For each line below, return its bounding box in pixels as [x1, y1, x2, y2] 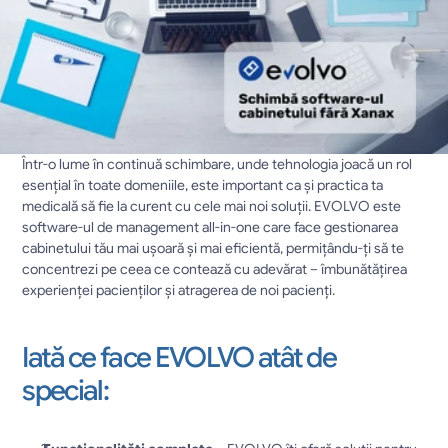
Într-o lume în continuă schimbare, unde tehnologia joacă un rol [22, 155, 413, 173]
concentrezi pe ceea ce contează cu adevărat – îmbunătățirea [22, 260, 408, 278]
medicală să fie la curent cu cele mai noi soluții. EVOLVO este [22, 197, 402, 215]
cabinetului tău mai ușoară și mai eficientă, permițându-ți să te [22, 239, 405, 257]
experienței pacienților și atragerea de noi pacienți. [22, 281, 339, 299]
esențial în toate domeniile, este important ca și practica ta [22, 176, 384, 194]
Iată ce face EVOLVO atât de [22, 340, 337, 375]
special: [22, 373, 108, 408]
